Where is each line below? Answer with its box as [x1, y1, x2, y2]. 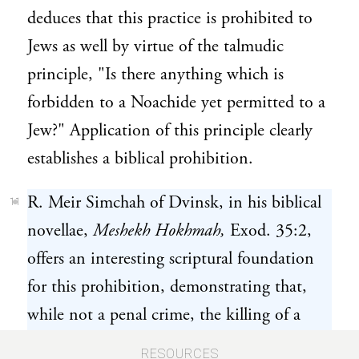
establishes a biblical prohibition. [27, 147, 253, 170]
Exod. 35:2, [225, 220, 312, 242]
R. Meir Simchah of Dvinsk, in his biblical [27, 192, 321, 214]
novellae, [27, 220, 93, 242]
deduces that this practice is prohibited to [27, 7, 313, 30]
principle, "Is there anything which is [27, 63, 284, 86]
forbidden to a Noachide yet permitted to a [27, 91, 325, 114]
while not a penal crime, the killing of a [27, 304, 301, 326]
